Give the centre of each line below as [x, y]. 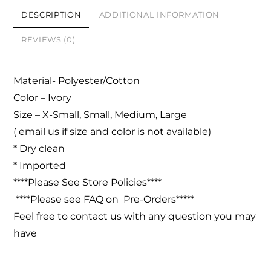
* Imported [40, 166]
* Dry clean [41, 149]
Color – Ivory [43, 98]
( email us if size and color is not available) [113, 132]
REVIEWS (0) [48, 40]
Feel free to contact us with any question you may [135, 217]
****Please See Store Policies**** [88, 183]
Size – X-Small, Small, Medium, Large [100, 115]
